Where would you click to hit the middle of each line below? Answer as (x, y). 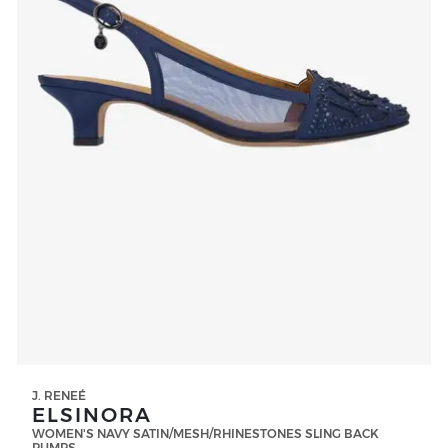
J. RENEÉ (59, 395)
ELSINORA (92, 414)
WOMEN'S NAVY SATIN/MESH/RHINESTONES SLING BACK (205, 433)
